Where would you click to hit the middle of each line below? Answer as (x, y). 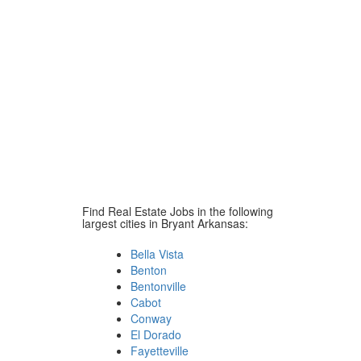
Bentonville (158, 286)
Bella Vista (157, 254)
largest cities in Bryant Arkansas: (165, 223)
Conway (151, 318)
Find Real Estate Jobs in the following (178, 211)
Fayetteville (160, 351)
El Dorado (156, 334)
